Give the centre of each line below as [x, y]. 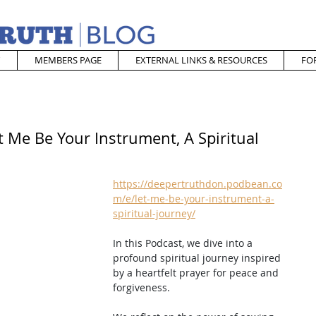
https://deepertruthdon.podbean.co [197, 184]
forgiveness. [141, 287]
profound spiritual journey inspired [198, 258]
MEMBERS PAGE [68, 60]
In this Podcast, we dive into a [184, 243]
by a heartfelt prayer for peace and [197, 273]
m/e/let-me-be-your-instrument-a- [194, 199]
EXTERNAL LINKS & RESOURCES [201, 60]
